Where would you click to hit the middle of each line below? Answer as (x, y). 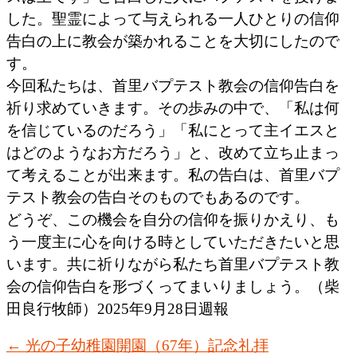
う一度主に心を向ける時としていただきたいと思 (173, 242)
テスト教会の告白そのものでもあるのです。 (158, 198)
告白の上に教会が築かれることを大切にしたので (173, 41)
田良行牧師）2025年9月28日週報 (118, 309)
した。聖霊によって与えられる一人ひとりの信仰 (173, 19)
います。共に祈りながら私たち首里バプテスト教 (173, 265)
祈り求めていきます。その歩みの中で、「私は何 (173, 108)
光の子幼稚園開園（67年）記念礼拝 (145, 346)
